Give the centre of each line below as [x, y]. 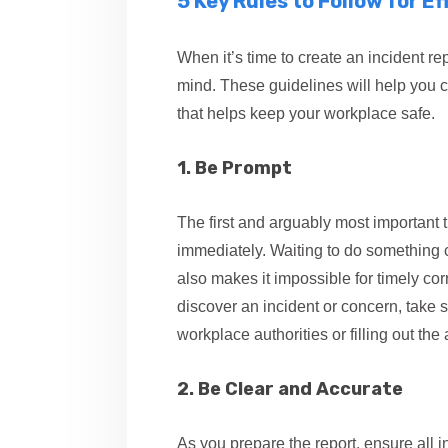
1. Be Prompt [234, 168]
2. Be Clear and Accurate [290, 389]
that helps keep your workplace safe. [306, 113]
